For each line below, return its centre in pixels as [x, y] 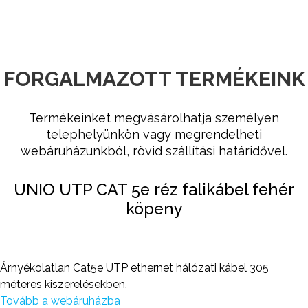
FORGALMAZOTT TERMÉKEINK [154, 79]
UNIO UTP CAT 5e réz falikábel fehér [154, 189]
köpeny [154, 209]
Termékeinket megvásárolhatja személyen [154, 118]
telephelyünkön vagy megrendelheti [154, 134]
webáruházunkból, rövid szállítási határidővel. [154, 151]
